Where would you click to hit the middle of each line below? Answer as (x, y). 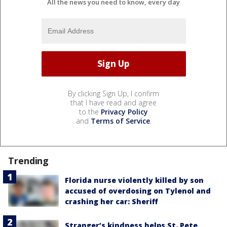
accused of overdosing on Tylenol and (138, 191)
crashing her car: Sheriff (111, 201)
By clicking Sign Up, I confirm (113, 93)
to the (90, 111)
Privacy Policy (124, 111)
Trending (29, 160)
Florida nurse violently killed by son (134, 180)
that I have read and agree (113, 102)
